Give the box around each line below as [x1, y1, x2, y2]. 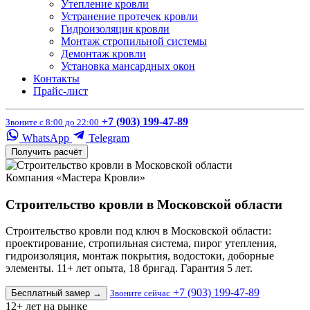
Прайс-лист [33, 85, 88, 97]
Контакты [33, 73, 80, 84]
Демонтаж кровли [61, 48, 146, 60]
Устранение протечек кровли [61, 10, 198, 22]
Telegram [86, 132, 129, 144]
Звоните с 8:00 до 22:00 [6, 117, 99, 127]
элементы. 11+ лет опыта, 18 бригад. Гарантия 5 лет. [6, 262, 253, 275]
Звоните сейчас [110, 288, 170, 299]
